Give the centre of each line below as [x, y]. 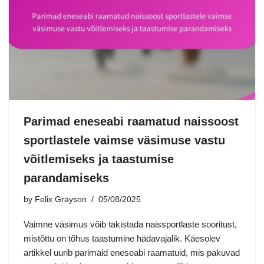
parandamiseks [66, 178]
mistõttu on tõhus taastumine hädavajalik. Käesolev [122, 238]
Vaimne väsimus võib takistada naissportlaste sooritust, [130, 224]
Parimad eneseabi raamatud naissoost [131, 121]
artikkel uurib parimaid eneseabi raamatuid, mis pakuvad [132, 252]
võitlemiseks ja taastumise [99, 159]
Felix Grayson [61, 199]
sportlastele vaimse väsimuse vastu [124, 140]
